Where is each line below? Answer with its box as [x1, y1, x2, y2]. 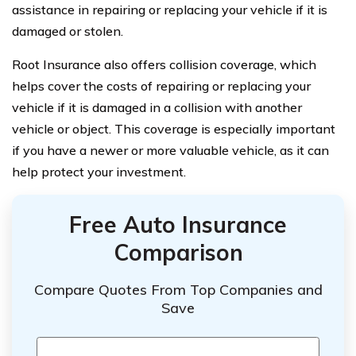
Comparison [113, 238, 243, 266]
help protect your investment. [12, 164, 186, 180]
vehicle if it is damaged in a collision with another [12, 99, 302, 115]
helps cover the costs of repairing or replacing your [12, 78, 311, 94]
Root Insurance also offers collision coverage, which [12, 56, 316, 72]
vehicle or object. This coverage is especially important [12, 121, 335, 137]
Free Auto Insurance [69, 211, 287, 238]
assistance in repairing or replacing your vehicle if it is [12, 2, 327, 17]
